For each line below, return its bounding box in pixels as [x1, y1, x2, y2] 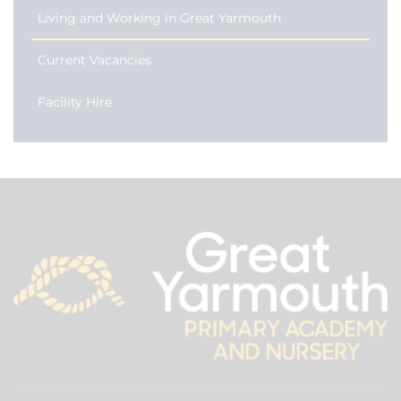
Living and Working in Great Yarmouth [38, 10, 281, 26]
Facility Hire [38, 94, 112, 110]
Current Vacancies [38, 52, 151, 68]
